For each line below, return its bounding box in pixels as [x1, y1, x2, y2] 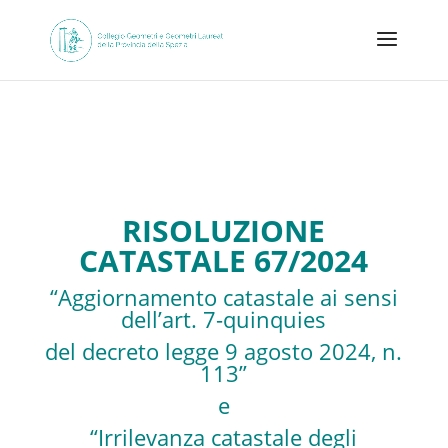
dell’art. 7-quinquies [121, 304, 327, 334]
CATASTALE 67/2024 [79, 240, 369, 281]
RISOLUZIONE [122, 210, 326, 251]
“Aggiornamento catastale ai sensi [49, 282, 398, 312]
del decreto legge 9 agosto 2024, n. [45, 336, 403, 366]
